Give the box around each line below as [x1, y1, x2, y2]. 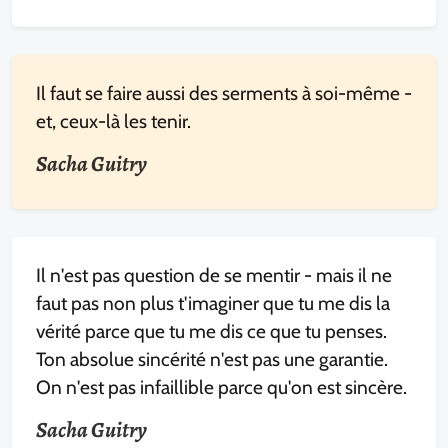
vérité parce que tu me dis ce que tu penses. [36, 319, 387, 343]
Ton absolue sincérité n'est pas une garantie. [36, 347, 388, 371]
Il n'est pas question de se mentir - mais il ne [36, 263, 392, 287]
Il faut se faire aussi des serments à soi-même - [36, 81, 412, 105]
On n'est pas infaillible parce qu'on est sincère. [36, 375, 407, 399]
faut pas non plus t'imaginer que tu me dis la [36, 291, 390, 315]
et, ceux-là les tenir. [36, 109, 191, 133]
